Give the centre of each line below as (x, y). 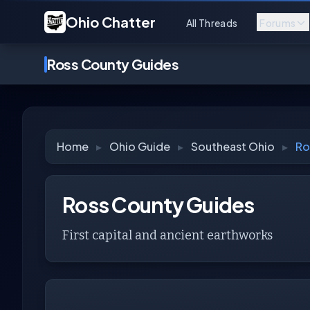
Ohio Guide (140, 146)
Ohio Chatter (110, 21)
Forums (278, 22)
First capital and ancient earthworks (167, 235)
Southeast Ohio (233, 146)
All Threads (212, 22)
